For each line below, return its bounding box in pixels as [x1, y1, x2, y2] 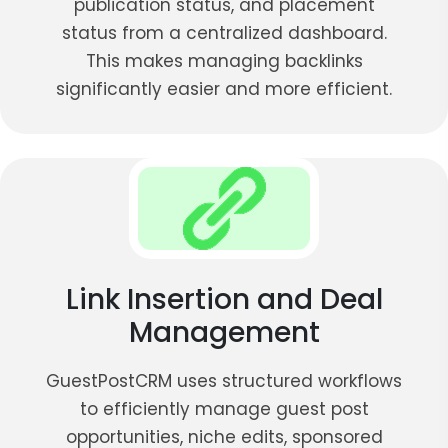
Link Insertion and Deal [65, 279, 383, 319]
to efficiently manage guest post [79, 396, 369, 421]
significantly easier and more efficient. [56, 76, 392, 101]
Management [128, 312, 320, 352]
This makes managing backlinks [85, 48, 363, 73]
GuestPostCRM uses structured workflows [46, 368, 402, 393]
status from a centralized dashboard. [61, 20, 387, 45]
